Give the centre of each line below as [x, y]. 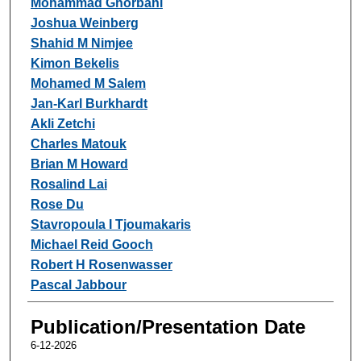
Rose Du [57, 204]
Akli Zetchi [62, 123]
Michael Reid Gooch [91, 244]
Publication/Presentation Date [168, 326]
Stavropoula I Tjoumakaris [110, 224]
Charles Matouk [78, 143]
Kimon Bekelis [75, 63]
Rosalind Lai [68, 184]
